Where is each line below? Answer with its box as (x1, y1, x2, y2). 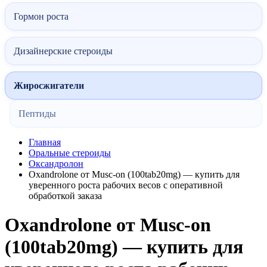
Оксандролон (29, 159, 83, 169)
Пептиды (18, 108, 56, 119)
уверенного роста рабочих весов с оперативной (29, 180, 223, 190)
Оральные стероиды (29, 148, 111, 158)
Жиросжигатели (14, 80, 84, 91)
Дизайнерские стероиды (14, 46, 113, 56)
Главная (29, 137, 61, 147)
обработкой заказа (29, 191, 102, 201)
